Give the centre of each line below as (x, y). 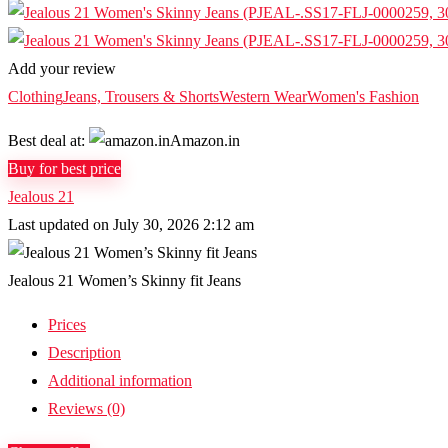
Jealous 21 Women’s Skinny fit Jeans (124, 280)
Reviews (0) (86, 408)
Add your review (62, 68)
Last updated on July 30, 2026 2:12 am (131, 224)
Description (84, 352)
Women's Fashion (363, 96)
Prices (67, 324)
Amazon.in (205, 140)
